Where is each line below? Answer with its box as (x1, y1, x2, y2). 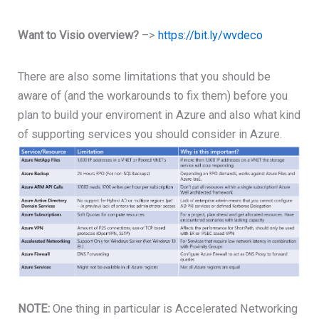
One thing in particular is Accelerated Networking (50, 302, 298, 316)
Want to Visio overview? (18, 28, 140, 42)
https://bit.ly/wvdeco (158, 28, 263, 42)
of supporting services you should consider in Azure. (18, 127, 283, 142)
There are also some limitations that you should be (18, 70, 271, 84)
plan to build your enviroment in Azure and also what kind (18, 108, 301, 122)
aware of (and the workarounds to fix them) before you (18, 89, 288, 103)
